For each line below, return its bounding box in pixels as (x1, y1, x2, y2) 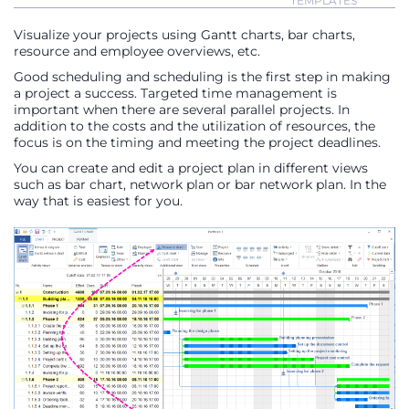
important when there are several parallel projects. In (14, 100, 350, 118)
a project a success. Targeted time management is (14, 84, 337, 101)
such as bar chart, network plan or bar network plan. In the (14, 175, 386, 193)
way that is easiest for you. (14, 192, 183, 209)
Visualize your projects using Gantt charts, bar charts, (14, 26, 355, 43)
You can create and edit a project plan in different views (14, 159, 368, 176)
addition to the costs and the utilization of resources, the (14, 117, 375, 134)
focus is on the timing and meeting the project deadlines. (14, 133, 381, 151)
